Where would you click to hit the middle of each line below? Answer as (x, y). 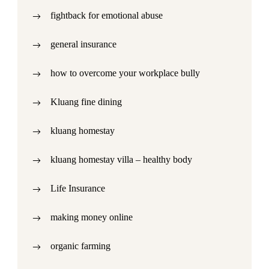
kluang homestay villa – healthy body (121, 159)
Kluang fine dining (86, 102)
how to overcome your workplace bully (125, 73)
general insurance (83, 44)
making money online (92, 217)
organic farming (80, 246)
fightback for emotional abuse (107, 15)
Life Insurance (78, 188)
